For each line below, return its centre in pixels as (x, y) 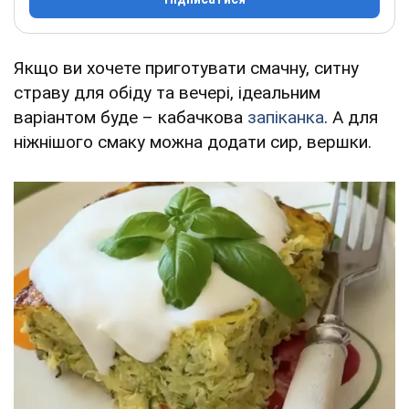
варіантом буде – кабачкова (131, 117)
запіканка (286, 117)
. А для (351, 117)
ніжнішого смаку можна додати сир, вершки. (193, 142)
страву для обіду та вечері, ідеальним (167, 92)
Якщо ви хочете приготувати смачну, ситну (186, 68)
